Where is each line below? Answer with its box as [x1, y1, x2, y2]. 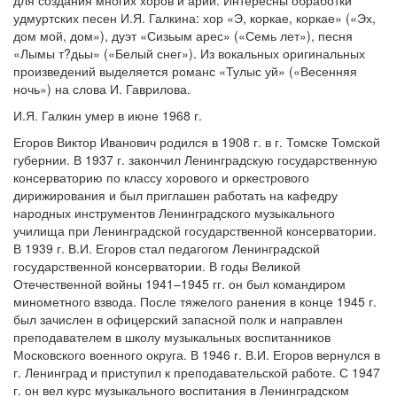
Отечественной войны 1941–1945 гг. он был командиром [13, 275, 346, 292]
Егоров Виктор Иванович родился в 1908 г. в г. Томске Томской [13, 133, 380, 151]
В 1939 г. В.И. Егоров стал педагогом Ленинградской [13, 239, 320, 257]
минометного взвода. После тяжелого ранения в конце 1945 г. [13, 292, 377, 310]
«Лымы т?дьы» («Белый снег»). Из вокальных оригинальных [13, 44, 365, 62]
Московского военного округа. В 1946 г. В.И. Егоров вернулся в [13, 346, 380, 363]
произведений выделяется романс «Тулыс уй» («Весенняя [13, 62, 357, 80]
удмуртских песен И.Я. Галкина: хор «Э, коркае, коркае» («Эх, [13, 9, 376, 27]
